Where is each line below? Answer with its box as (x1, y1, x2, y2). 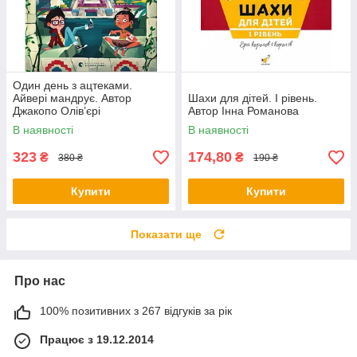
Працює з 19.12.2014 (40, 333, 154, 347)
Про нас (14, 274, 65, 288)
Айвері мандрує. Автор (13, 92, 131, 105)
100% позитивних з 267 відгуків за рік (40, 304, 232, 318)
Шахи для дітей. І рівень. (188, 92, 317, 105)
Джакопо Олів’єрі (13, 104, 100, 118)
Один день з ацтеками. (13, 79, 132, 92)
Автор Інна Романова (188, 104, 299, 118)
